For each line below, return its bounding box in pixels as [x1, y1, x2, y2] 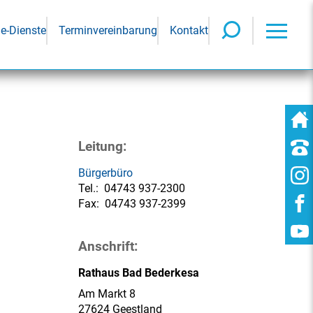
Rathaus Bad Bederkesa [78, 266, 199, 279]
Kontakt [170, 24, 208, 37]
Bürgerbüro [78, 166, 133, 180]
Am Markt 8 [78, 287, 136, 300]
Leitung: [78, 138, 126, 154]
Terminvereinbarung [59, 24, 157, 37]
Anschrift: [78, 238, 138, 254]
